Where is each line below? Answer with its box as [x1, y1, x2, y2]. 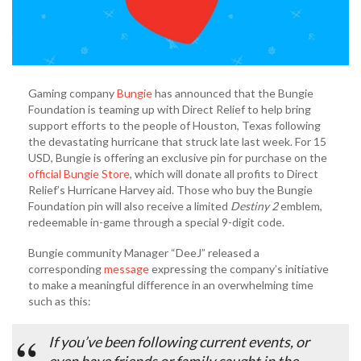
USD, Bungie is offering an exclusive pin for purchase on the [28, 151, 327, 165]
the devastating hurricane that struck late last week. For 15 [28, 135, 326, 149]
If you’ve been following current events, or [48, 333, 309, 351]
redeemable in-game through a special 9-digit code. [28, 215, 284, 230]
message [104, 262, 149, 276]
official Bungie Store [28, 167, 130, 181]
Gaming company [28, 86, 117, 101]
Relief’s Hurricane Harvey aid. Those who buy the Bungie [28, 183, 313, 197]
